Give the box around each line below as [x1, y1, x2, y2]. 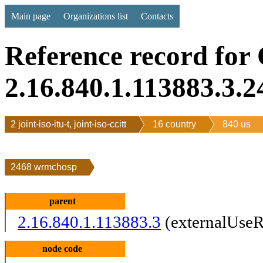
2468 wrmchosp [11, 161, 77, 172]
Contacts [141, 11, 173, 21]
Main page [11, 11, 50, 21]
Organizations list [63, 11, 128, 21]
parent [49, 195, 76, 206]
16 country [153, 119, 196, 129]
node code [42, 243, 83, 254]
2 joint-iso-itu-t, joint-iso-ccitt [11, 119, 126, 129]
